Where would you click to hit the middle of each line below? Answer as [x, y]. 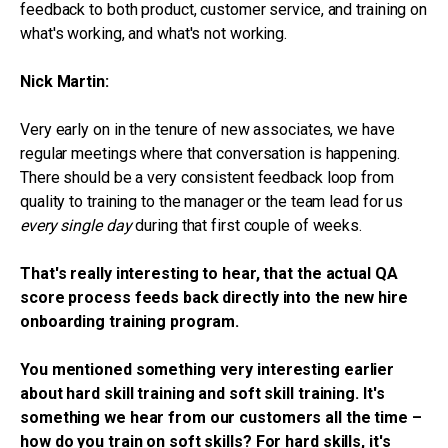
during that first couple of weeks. [246, 225]
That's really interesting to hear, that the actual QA [209, 273]
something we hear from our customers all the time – [221, 417]
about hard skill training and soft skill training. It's [202, 393]
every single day [76, 225]
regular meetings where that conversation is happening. [210, 153]
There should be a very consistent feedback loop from [207, 177]
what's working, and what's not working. [154, 33]
